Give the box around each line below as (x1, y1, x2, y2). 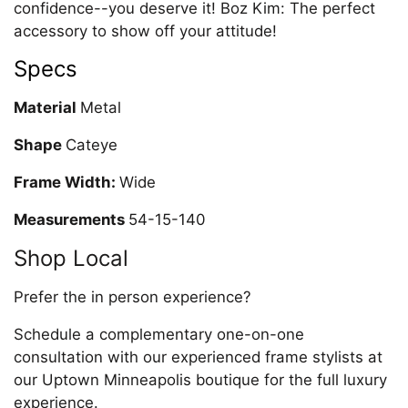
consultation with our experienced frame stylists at (14, 347, 382, 366)
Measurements (14, 209, 128, 229)
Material (14, 97, 80, 117)
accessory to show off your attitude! (14, 21, 277, 40)
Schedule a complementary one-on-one (14, 324, 304, 343)
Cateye (66, 135, 117, 154)
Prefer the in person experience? (14, 287, 251, 306)
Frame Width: (14, 172, 119, 191)
